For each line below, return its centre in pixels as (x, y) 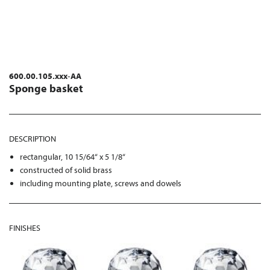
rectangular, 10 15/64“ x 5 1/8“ (73, 157)
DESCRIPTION (33, 139)
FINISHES (25, 228)
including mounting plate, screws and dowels (101, 183)
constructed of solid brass (66, 170)
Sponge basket (46, 88)
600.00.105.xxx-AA (45, 76)
